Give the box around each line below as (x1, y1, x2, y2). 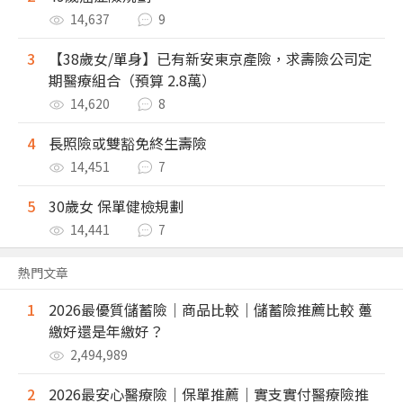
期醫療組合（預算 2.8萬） (49, 69, 216, 92)
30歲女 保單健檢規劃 (49, 195, 184, 218)
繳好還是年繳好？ (49, 320, 164, 343)
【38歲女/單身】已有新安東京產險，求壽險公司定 (49, 48, 372, 70)
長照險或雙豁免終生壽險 (49, 132, 207, 155)
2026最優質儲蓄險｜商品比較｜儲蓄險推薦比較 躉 (49, 299, 372, 321)
